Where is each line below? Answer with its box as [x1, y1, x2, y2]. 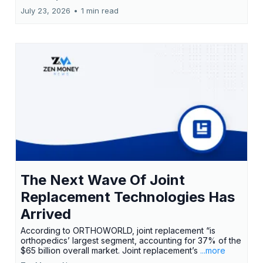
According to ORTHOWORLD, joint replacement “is [21, 225, 215, 235]
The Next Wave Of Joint [21, 171, 185, 188]
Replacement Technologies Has [21, 188, 235, 205]
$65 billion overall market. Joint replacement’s [21, 245, 200, 255]
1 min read [81, 6, 119, 15]
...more [200, 245, 225, 255]
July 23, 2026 [21, 6, 70, 15]
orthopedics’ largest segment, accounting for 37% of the [21, 235, 241, 245]
